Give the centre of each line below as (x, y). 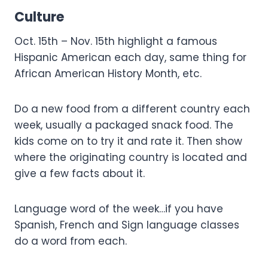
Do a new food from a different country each (132, 109)
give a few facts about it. (80, 173)
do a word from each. (71, 241)
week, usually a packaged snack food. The (124, 125)
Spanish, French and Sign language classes (127, 225)
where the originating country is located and (131, 157)
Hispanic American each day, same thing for (130, 57)
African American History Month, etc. (108, 73)
